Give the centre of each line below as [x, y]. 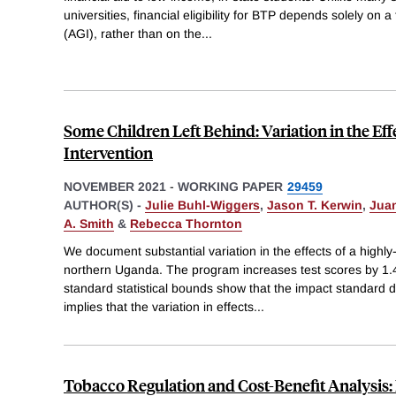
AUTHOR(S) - [104, 205]
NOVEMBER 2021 [115, 186]
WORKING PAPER [230, 186]
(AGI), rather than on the [133, 33]
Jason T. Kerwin [315, 205]
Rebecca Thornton [186, 223]
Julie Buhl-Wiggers [202, 205]
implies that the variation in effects [159, 307]
